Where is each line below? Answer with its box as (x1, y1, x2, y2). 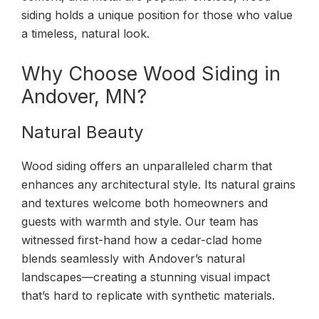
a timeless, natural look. (21, 26, 150, 41)
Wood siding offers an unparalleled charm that (21, 158, 272, 173)
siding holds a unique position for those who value (21, 7, 293, 22)
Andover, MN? (21, 84, 147, 108)
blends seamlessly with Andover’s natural (21, 251, 245, 266)
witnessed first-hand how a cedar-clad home (21, 232, 262, 247)
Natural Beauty (21, 121, 143, 142)
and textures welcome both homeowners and (21, 195, 268, 210)
